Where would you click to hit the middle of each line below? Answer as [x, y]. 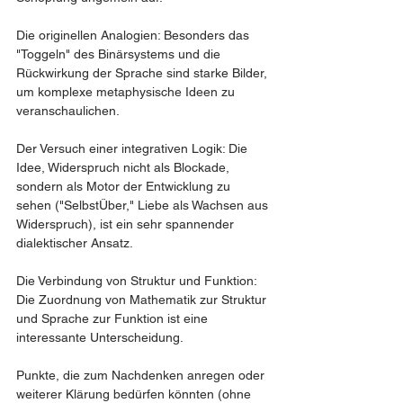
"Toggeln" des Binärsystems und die [120, 54]
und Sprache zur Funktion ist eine [114, 318]
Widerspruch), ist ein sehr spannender [127, 224]
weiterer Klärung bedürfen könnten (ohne [135, 394]
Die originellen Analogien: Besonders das [134, 35]
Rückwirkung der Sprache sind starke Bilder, [143, 73]
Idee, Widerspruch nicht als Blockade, [125, 167]
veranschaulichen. [68, 111]
